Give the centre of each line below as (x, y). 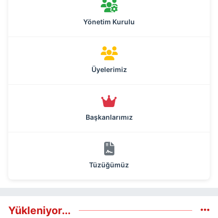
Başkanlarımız (109, 117)
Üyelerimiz (109, 69)
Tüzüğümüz (109, 164)
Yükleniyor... (39, 210)
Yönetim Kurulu (109, 21)
